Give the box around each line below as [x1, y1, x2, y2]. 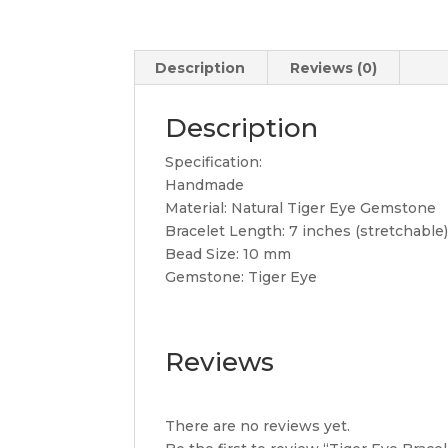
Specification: [165, 152, 263, 171]
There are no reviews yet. [165, 416, 351, 435]
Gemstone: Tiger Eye [165, 267, 318, 286]
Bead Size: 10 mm [165, 244, 292, 263]
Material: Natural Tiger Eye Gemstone [165, 198, 437, 217]
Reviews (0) [290, 58, 378, 77]
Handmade [165, 175, 245, 194]
